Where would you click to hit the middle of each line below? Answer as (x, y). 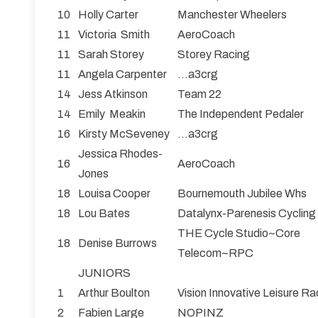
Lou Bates (104, 214)
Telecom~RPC (215, 253)
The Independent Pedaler (241, 114)
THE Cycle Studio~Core (239, 234)
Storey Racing (214, 55)
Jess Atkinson (113, 94)
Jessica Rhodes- (120, 154)
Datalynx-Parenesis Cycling (247, 214)
